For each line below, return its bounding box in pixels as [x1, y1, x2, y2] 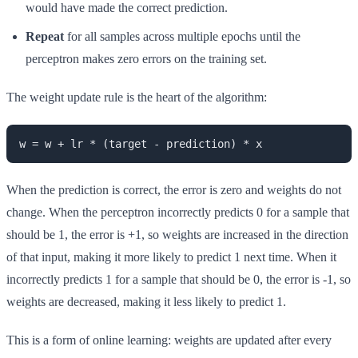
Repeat [26, 29, 64, 43]
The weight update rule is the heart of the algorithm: [6, 89, 267, 104]
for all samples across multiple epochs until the [64, 29, 300, 43]
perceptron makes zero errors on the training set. [26, 51, 267, 66]
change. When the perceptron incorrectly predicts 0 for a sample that [6, 205, 349, 219]
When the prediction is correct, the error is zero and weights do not [6, 182, 341, 197]
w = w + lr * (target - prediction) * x [19, 137, 262, 150]
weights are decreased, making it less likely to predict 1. [6, 294, 286, 308]
